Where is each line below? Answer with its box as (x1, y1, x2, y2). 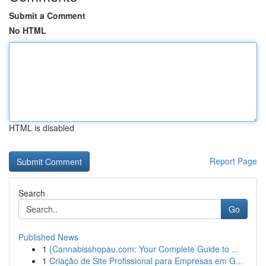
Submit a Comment (9, 9, 85, 21)
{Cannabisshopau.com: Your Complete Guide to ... (49, 243, 239, 255)
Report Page (210, 155, 257, 167)
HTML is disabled (9, 122, 74, 134)
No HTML (9, 24, 46, 36)
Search (18, 187, 45, 199)
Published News (18, 231, 78, 243)
